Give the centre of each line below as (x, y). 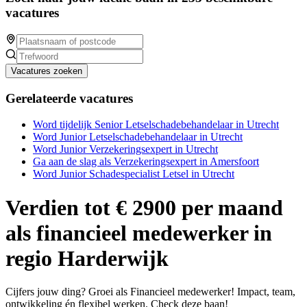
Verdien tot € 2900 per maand (144, 207)
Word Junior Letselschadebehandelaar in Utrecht (138, 137)
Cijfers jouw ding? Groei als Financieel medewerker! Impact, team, (150, 292)
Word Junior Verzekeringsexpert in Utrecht (125, 149)
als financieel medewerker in (139, 233)
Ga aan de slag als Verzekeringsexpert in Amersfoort (146, 162)
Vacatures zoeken (47, 71)
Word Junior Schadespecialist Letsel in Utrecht (134, 174)
